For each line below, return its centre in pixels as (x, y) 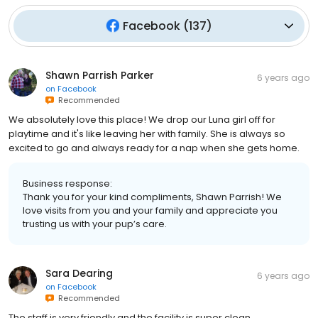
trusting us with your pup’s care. (95, 224)
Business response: (67, 183)
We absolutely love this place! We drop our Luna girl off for (142, 119)
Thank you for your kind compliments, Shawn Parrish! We (152, 197)
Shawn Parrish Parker (100, 75)
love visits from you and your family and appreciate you (150, 210)
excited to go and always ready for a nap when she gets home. (154, 148)
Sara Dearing (79, 273)
